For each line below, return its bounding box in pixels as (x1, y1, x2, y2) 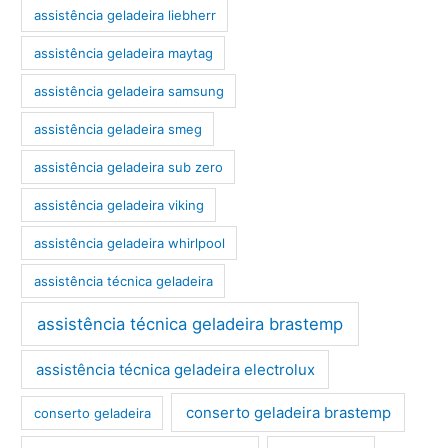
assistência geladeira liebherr (33, 6, 216, 23)
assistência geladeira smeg (33, 120, 202, 137)
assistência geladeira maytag (33, 44, 213, 61)
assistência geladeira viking (33, 196, 204, 213)
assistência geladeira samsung (33, 82, 224, 99)
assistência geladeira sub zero (33, 158, 223, 175)
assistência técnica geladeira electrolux (35, 359, 315, 379)
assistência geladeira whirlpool (33, 234, 225, 251)
